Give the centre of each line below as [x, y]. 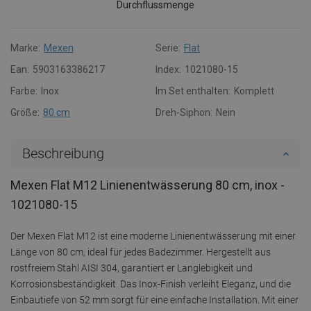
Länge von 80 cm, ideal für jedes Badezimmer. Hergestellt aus [141, 252]
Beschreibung [63, 153]
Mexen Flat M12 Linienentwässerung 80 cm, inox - [148, 185]
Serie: [168, 48]
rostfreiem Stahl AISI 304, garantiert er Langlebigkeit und [132, 268]
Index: [168, 69]
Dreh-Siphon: [184, 112]
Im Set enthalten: [193, 91]
